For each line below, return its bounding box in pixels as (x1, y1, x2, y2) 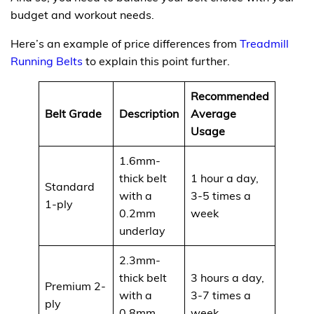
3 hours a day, (191, 270, 264, 285)
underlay (119, 223, 165, 238)
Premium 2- (45, 278, 106, 293)
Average (191, 106, 236, 121)
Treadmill (240, 36, 289, 50)
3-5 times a (191, 188, 251, 203)
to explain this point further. (83, 53, 230, 68)
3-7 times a (191, 287, 251, 302)
